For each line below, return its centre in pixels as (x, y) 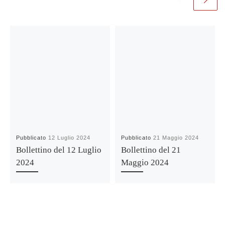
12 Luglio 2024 (70, 138)
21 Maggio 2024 (176, 138)
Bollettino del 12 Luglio (59, 150)
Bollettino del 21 (151, 150)
